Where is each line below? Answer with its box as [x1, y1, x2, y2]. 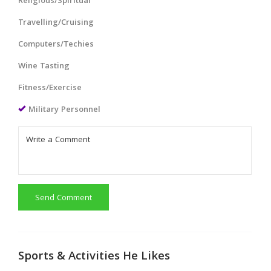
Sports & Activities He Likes [18, 247, 170, 267]
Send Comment [35, 191, 92, 205]
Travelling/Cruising [18, 16, 94, 30]
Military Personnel [28, 103, 100, 117]
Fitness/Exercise [18, 81, 82, 95]
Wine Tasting [18, 59, 70, 73]
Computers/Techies [18, 38, 94, 51]
